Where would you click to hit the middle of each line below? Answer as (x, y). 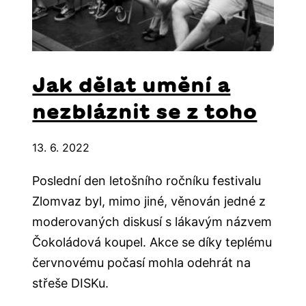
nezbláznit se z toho (145, 112)
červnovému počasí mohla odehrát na (142, 263)
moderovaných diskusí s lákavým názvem (152, 222)
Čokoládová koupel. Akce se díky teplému (152, 242)
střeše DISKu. (71, 283)
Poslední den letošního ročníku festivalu (147, 181)
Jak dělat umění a (131, 85)
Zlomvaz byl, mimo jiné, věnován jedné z (149, 201)
